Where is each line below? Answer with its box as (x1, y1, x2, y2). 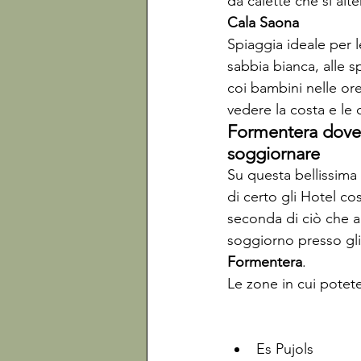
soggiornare (227, 143, 320, 164)
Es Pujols (256, 340, 313, 358)
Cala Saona (227, 14, 299, 31)
